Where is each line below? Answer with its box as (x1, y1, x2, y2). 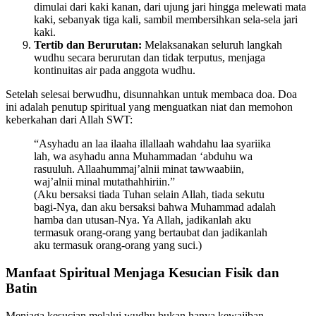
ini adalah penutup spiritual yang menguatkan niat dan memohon (6, 101, 293, 114)
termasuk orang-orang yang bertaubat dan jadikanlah (34, 226, 267, 239)
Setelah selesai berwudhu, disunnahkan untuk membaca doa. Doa (6, 88, 297, 101)
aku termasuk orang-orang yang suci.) (34, 239, 202, 252)
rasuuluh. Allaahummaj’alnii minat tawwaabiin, (34, 163, 244, 176)
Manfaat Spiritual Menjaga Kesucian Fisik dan (6, 265, 279, 281)
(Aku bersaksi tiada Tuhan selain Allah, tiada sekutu (34, 188, 265, 201)
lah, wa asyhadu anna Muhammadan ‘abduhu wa (34, 150, 253, 163)
